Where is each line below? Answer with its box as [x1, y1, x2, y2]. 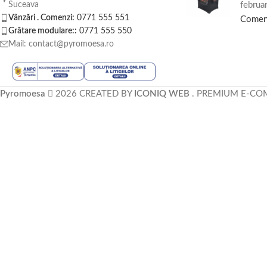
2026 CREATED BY [53, 89, 134, 98]
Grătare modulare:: [8, 27, 77, 36]
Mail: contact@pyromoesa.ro [8, 40, 114, 49]
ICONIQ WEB [134, 89, 192, 98]
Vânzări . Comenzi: [8, 14, 74, 23]
